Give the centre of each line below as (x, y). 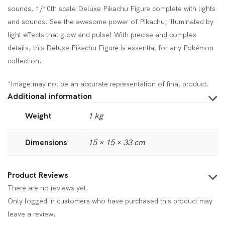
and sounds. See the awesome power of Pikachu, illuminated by (110, 22)
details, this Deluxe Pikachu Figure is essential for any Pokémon (110, 48)
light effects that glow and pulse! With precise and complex (102, 35)
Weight (38, 116)
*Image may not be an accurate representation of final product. (108, 84)
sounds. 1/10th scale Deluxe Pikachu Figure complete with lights (111, 9)
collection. (25, 61)
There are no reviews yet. (48, 188)
